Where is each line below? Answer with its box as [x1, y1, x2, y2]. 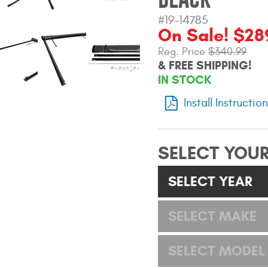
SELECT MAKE [168, 207, 257, 224]
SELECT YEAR [168, 172, 252, 190]
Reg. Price [158, 45, 208, 59]
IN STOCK [158, 72, 211, 88]
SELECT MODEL [168, 242, 265, 259]
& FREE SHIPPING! [158, 58, 252, 74]
